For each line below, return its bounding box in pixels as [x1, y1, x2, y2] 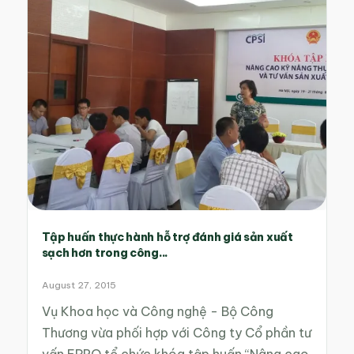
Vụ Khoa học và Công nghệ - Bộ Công [41, 303, 273, 320]
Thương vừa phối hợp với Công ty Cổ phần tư [41, 325, 311, 341]
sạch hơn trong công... [41, 245, 168, 260]
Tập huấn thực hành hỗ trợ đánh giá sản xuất [41, 229, 293, 244]
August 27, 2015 [41, 279, 116, 292]
